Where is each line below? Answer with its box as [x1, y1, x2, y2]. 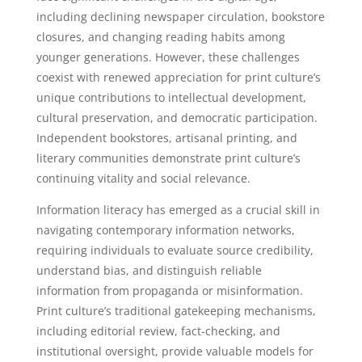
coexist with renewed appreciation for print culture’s [36, 69, 321, 85]
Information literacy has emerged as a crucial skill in [36, 202, 320, 217]
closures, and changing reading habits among [36, 29, 285, 44]
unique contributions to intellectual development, [36, 90, 306, 105]
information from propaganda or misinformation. [36, 283, 303, 298]
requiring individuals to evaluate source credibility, [36, 242, 314, 258]
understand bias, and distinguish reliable [36, 263, 262, 278]
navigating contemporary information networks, [36, 222, 295, 238]
